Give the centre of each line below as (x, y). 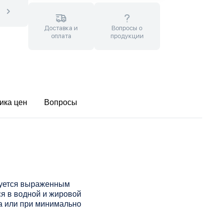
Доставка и (61, 28)
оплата (61, 36)
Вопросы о (127, 28)
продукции (127, 36)
